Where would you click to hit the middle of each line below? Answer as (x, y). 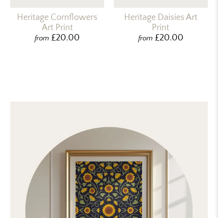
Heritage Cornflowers (57, 18)
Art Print (57, 28)
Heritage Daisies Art (161, 18)
